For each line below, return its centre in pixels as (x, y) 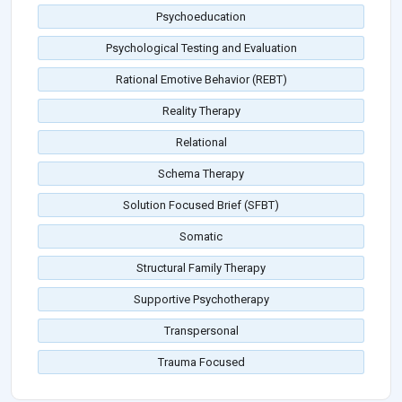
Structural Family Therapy (201, 268)
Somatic (201, 237)
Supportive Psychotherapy (201, 300)
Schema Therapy (201, 174)
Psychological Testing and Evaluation (201, 48)
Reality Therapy (201, 111)
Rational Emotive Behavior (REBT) (201, 80)
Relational (201, 143)
